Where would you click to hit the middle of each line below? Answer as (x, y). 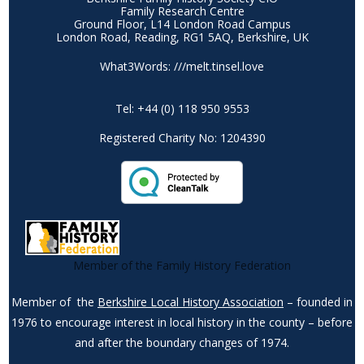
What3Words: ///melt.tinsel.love (182, 67)
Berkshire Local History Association (191, 301)
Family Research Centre (182, 11)
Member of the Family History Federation (182, 265)
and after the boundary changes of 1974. (182, 342)
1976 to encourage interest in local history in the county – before (182, 322)
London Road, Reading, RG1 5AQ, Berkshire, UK (182, 37)
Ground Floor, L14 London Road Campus (182, 24)
